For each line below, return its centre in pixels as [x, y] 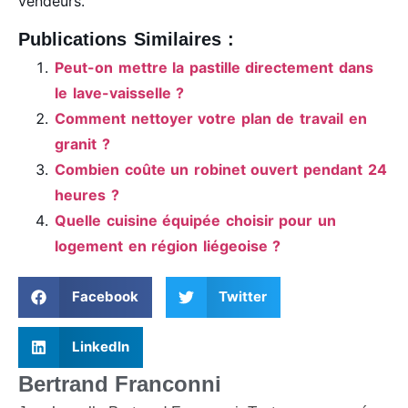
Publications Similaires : [127, 39]
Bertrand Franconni [120, 383]
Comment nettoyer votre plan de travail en [211, 118]
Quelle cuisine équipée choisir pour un [196, 220]
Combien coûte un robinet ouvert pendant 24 [221, 169]
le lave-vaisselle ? [120, 92]
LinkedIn [100, 347]
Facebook [105, 297]
